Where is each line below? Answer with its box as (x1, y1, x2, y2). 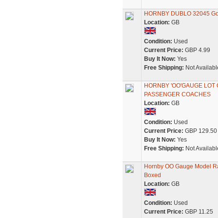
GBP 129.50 (183, 127, 217, 134)
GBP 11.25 (183, 208, 213, 215)
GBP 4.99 (183, 47, 210, 54)
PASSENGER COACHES (144, 91, 211, 98)
